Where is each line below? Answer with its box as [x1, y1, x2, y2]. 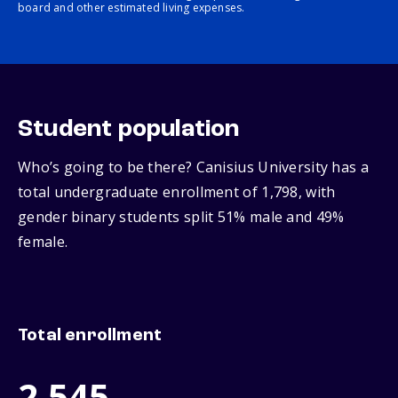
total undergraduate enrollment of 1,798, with [18, 182, 336, 203]
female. [18, 232, 68, 252]
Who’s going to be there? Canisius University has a [18, 157, 369, 178]
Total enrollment [18, 327, 163, 346]
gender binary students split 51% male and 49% [18, 207, 345, 227]
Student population [18, 117, 240, 143]
